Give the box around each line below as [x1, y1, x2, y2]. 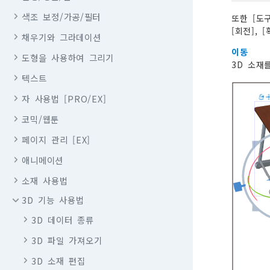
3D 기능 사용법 [22, 193, 84, 206]
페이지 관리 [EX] [22, 133, 91, 146]
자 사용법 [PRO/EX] [22, 92, 107, 105]
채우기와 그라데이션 [22, 30, 101, 43]
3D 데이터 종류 [31, 213, 94, 226]
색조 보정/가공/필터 [22, 10, 101, 23]
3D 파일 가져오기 [31, 233, 102, 246]
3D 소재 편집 [31, 254, 86, 267]
